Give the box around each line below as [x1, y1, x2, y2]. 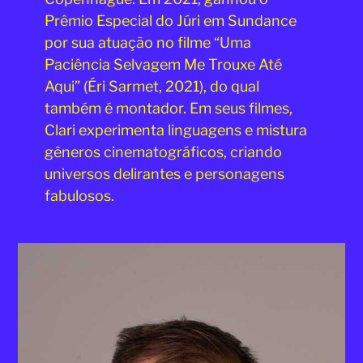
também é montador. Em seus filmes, [44, 99, 293, 117]
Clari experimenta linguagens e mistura [44, 121, 307, 139]
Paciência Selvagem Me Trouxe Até [44, 55, 282, 73]
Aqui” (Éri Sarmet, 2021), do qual [44, 77, 259, 95]
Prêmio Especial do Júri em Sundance [44, 11, 297, 29]
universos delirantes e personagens [44, 164, 284, 182]
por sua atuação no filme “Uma [44, 33, 251, 51]
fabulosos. [44, 186, 114, 204]
